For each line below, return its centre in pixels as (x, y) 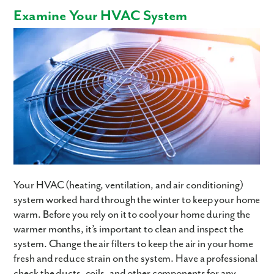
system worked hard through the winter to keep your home (137, 200)
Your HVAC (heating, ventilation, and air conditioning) (128, 185)
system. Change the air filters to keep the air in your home (133, 244)
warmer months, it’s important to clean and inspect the (128, 229)
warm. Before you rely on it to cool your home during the (132, 214)
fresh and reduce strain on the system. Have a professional (136, 258)
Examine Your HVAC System (100, 17)
